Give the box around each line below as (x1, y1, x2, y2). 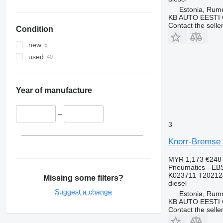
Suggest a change (55, 187, 112, 196)
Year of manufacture (15, 86, 92, 95)
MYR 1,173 (168, 155, 204, 163)
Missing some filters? (43, 173, 124, 182)
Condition (15, 25, 53, 34)
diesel (168, 179, 187, 187)
